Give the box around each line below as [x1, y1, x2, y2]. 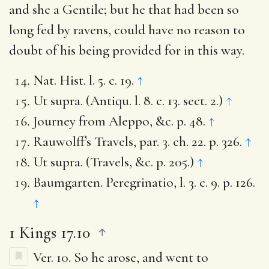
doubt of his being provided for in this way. [9, 41, 244, 59]
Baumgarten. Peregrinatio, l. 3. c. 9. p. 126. [33, 174, 255, 191]
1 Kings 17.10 [9, 222, 90, 243]
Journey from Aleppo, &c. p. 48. [33, 112, 208, 130]
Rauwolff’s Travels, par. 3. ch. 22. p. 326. [33, 133, 245, 150]
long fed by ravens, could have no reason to [9, 21, 245, 38]
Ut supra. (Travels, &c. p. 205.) [33, 153, 197, 171]
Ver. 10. [33, 249, 74, 266]
